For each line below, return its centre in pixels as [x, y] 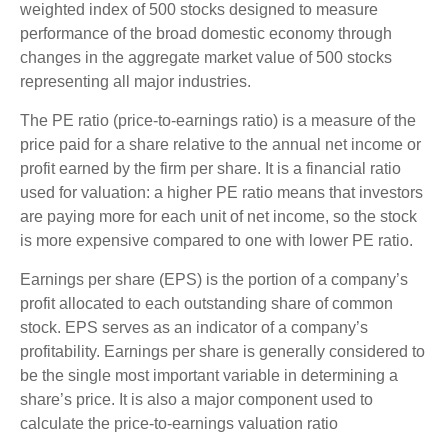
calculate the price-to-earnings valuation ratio [179, 423]
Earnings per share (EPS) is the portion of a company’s [214, 279]
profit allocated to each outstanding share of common [206, 303]
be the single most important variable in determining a [209, 375]
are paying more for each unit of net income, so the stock [218, 216]
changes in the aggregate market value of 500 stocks [206, 57]
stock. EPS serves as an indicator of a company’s [194, 327]
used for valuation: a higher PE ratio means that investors [221, 192]
